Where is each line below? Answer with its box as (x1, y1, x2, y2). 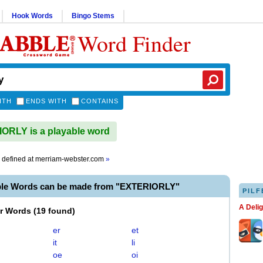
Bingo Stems (72, 12, 114, 20)
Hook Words (12, 12, 53, 20)
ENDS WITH (26, 97, 67, 104)
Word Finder (77, 28, 191, 58)
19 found (36, 206, 72, 215)
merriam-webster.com (35, 155, 106, 163)
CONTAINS (81, 97, 119, 104)
